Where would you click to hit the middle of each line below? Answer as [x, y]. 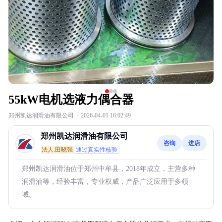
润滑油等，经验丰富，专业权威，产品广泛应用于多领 [105, 182]
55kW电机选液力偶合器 [71, 100]
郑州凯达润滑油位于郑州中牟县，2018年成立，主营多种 [109, 169]
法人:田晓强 [57, 150]
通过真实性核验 [97, 150]
